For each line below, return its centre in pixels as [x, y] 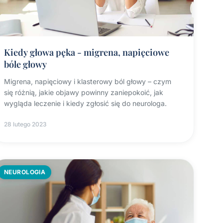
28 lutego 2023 [25, 124]
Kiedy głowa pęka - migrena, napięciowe [86, 53]
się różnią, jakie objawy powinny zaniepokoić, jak [83, 93]
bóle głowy [25, 64]
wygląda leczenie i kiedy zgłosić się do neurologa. [85, 104]
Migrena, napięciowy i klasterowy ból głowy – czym [87, 82]
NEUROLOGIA [25, 172]
